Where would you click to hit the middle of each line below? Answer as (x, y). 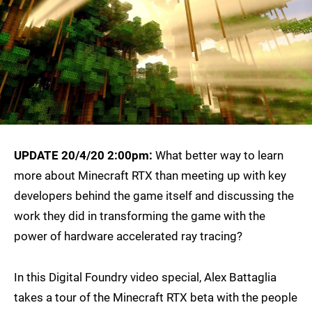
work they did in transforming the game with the (140, 216)
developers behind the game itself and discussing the (154, 196)
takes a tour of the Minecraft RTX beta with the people (156, 298)
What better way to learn (218, 156)
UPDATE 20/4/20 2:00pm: (83, 156)
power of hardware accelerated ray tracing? (128, 236)
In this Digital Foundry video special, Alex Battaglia (145, 278)
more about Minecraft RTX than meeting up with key (150, 176)
